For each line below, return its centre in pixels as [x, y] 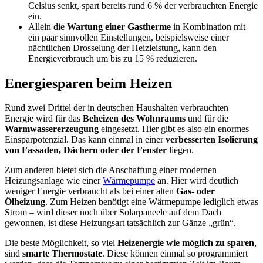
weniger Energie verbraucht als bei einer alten [90, 191]
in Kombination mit [208, 26]
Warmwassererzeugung [52, 129]
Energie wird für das [44, 119]
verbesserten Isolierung [212, 140]
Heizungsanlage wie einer [54, 181]
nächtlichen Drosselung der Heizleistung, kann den [122, 48]
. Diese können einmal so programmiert [175, 254]
